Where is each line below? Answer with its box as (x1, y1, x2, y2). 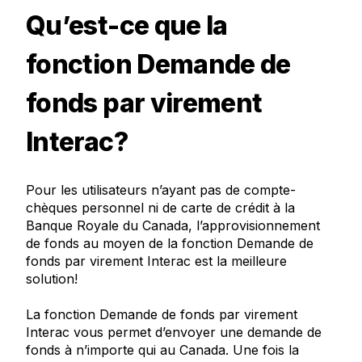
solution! (26, 271, 78, 287)
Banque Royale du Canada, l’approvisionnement (26, 217, 320, 234)
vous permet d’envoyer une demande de (69, 324, 322, 340)
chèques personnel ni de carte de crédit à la (26, 200, 295, 216)
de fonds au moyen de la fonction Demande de (26, 235, 314, 251)
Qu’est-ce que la (26, 10, 228, 41)
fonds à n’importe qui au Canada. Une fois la (26, 342, 299, 358)
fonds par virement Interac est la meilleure (26, 253, 287, 269)
